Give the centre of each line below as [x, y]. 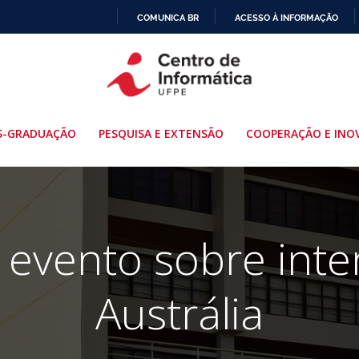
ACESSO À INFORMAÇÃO [286, 17]
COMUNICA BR [168, 17]
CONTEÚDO [204, 103]
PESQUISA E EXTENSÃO [161, 133]
